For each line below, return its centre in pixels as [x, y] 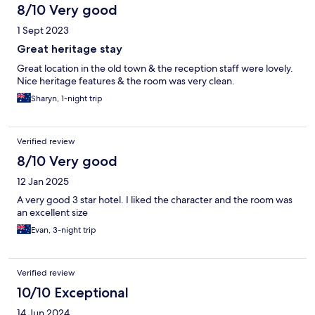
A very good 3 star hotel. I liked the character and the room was [155, 200]
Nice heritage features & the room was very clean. [126, 81]
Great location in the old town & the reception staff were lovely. [155, 69]
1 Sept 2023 [43, 31]
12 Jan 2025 [43, 182]
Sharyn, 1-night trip [67, 99]
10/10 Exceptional [73, 293]
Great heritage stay [70, 49]
